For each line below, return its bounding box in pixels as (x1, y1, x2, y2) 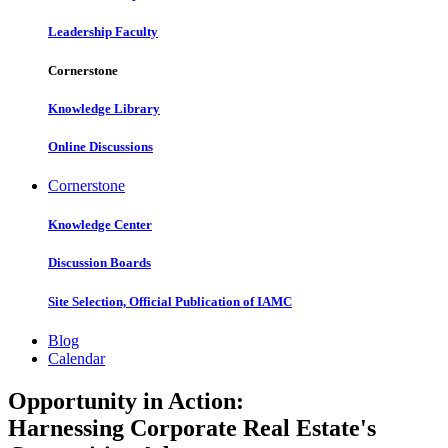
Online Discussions (48, 138, 153, 154)
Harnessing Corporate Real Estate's (8, 414, 376, 441)
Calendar (48, 349, 105, 367)
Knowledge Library (48, 100, 160, 116)
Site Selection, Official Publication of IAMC (48, 293, 292, 309)
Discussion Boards (48, 255, 151, 271)
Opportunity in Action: (8, 387, 244, 414)
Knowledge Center (48, 217, 152, 233)
